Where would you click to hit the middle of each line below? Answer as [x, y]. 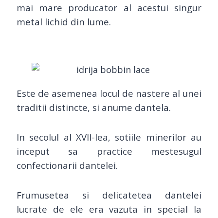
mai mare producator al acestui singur [109, 8]
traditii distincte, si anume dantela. [94, 108]
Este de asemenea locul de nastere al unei [109, 93]
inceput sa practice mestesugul [109, 151]
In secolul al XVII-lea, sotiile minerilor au [109, 137]
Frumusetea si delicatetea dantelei [109, 195]
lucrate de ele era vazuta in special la [109, 209]
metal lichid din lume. [64, 22]
